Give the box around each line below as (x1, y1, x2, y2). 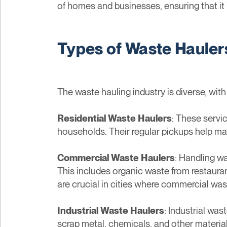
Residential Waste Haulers (57, 112, 172, 124)
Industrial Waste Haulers (57, 204, 165, 216)
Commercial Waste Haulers (57, 152, 175, 164)
